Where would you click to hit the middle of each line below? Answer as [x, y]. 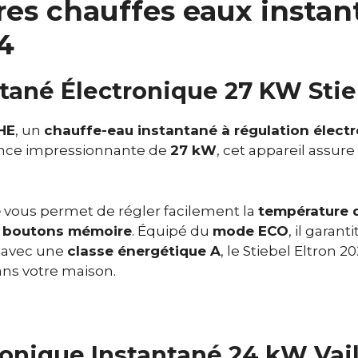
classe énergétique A [144, 251]
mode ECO [251, 231]
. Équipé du [172, 231]
